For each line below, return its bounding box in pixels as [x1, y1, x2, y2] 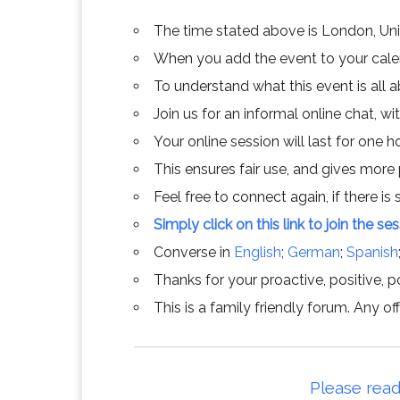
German [287, 244, 340, 261]
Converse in [154, 244, 234, 261]
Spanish [346, 244, 398, 261]
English [234, 244, 281, 261]
